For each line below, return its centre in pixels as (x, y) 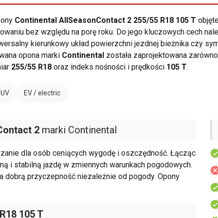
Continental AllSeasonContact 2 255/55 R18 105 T (105, 20)
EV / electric (42, 93)
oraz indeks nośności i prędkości (109, 67)
